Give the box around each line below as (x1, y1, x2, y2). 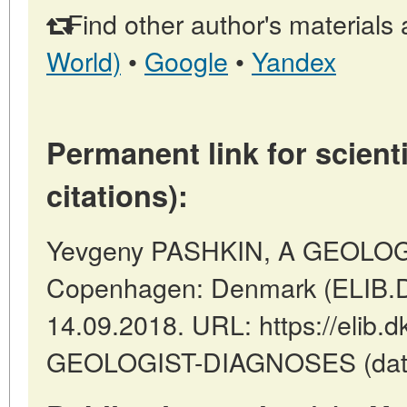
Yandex (252, 42, 336, 80)
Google (144, 42, 228, 80)
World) (46, 42, 121, 80)
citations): (46, 174, 188, 217)
